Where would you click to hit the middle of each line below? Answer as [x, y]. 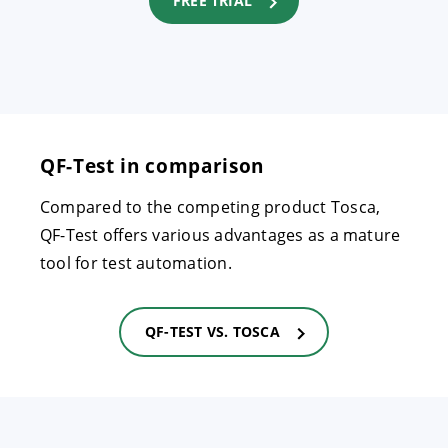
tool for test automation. [136, 263]
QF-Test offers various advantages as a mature [220, 235]
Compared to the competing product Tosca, [210, 207]
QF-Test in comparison [152, 166]
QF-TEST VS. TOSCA [212, 332]
